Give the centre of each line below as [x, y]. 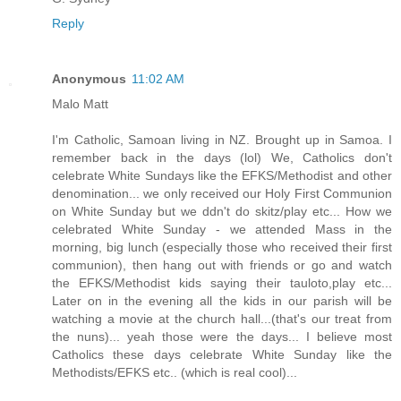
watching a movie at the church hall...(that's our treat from [222, 319]
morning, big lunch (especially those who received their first [222, 247]
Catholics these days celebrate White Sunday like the [222, 355]
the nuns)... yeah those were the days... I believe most [222, 337]
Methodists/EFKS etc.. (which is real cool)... [175, 373]
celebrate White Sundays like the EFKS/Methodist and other [222, 176]
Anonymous [89, 79]
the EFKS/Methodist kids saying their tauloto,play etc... [222, 283]
